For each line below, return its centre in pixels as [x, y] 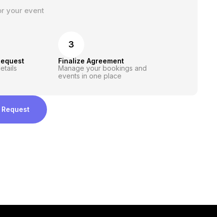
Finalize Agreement [91, 61]
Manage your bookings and [103, 68]
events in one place [90, 76]
